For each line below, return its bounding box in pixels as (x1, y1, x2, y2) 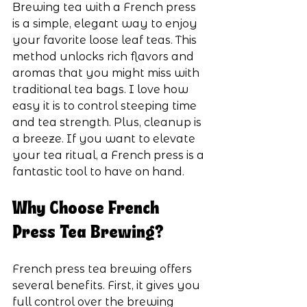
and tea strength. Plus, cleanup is (12, 116, 204, 130)
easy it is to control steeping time (12, 99, 199, 113)
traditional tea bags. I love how (12, 83, 191, 97)
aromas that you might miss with (12, 66, 202, 80)
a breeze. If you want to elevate (12, 132, 198, 146)
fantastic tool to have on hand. (12, 165, 184, 179)
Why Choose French (12, 200, 163, 217)
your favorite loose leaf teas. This (12, 34, 199, 47)
